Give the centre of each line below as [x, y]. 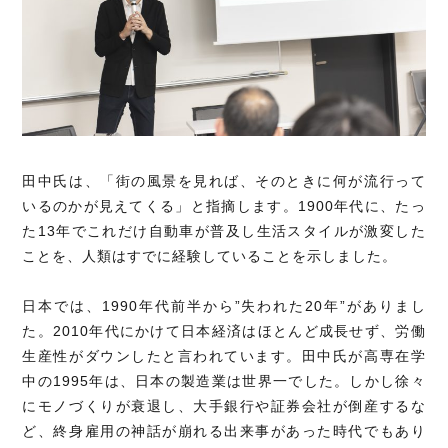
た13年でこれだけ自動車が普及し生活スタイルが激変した [224, 231]
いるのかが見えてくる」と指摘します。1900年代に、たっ [224, 206]
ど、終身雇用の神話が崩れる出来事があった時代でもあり [224, 431]
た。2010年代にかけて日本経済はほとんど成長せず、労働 [224, 331]
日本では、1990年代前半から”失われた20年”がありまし [224, 306]
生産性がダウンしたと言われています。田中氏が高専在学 [224, 356]
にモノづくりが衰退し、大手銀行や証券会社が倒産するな [224, 406]
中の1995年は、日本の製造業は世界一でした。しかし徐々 [224, 381]
